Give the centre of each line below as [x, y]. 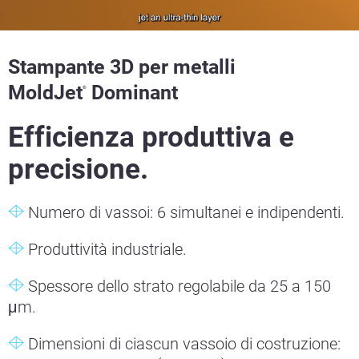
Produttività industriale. [105, 250]
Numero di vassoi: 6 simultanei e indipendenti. [184, 213]
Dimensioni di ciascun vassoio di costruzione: [182, 344]
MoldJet [45, 93]
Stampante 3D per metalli [122, 67]
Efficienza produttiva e [151, 138]
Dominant [132, 93]
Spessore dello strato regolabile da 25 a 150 [177, 286]
